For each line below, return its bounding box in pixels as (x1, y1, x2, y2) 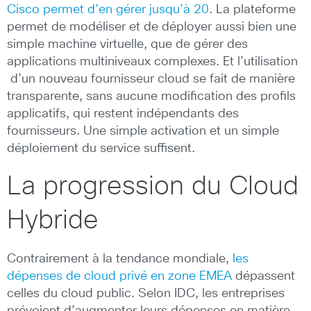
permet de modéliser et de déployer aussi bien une (7, 20, 296, 33)
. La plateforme (209, 3, 296, 16)
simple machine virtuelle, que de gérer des (7, 37, 248, 51)
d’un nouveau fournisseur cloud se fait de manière (7, 72, 295, 85)
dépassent (232, 269, 295, 283)
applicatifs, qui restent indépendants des (7, 107, 239, 120)
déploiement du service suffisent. (7, 142, 195, 155)
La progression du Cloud (7, 173, 299, 200)
